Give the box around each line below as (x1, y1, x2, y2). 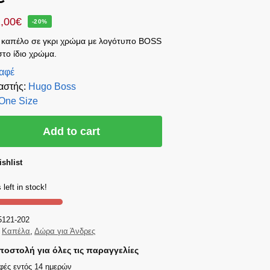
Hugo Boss (28, 81, 77, 92)
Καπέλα (2, 226, 31, 236)
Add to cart (43, 125, 101, 138)
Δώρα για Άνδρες (34, 226, 96, 236)
